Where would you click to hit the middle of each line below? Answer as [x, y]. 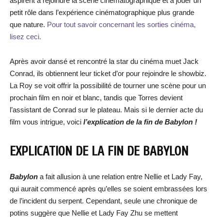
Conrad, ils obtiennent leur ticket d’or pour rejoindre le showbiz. [108, 73]
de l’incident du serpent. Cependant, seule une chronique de [103, 201]
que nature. [28, 24]
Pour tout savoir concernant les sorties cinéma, [121, 24]
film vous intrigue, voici [46, 122]
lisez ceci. [25, 37]
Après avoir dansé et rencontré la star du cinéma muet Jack [104, 61]
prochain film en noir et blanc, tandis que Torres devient [96, 98]
